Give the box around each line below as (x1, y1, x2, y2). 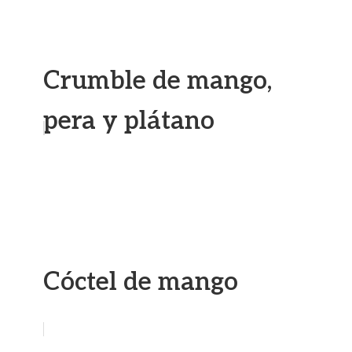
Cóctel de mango (43, 267, 238, 297)
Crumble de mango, (43, 66, 272, 96)
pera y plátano (43, 106, 214, 136)
